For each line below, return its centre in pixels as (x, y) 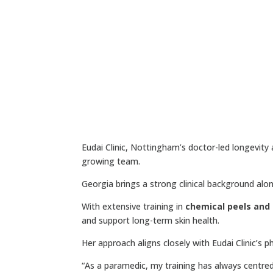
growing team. (111, 161)
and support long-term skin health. (151, 221)
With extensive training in (134, 207)
